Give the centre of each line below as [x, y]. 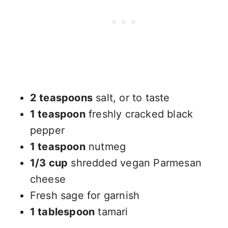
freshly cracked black [139, 114]
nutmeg [106, 146]
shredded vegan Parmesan [135, 163]
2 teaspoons [61, 97]
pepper [47, 130]
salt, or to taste [131, 97]
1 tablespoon [62, 211]
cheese [48, 179]
